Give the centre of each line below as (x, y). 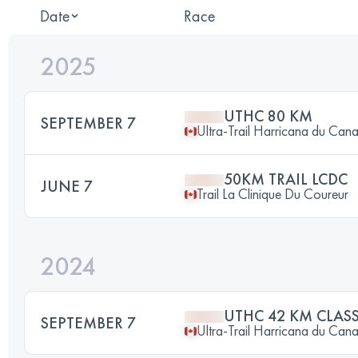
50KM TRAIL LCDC (286, 179)
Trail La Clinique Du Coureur (272, 194)
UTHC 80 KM (268, 116)
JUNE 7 (67, 186)
